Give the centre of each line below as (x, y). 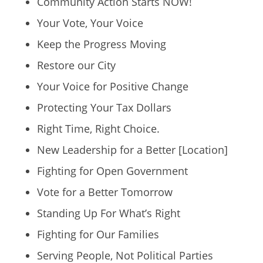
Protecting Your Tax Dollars (104, 107)
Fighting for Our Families (98, 234)
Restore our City (76, 65)
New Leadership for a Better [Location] (132, 149)
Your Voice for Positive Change (112, 86)
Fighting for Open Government (112, 171)
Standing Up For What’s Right (108, 213)
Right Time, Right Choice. (98, 128)
